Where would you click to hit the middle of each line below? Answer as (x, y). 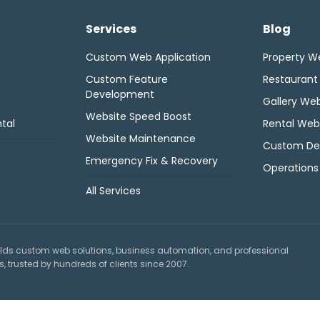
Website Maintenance (141, 139)
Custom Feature (127, 79)
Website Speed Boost (139, 116)
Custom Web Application (148, 57)
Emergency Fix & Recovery (152, 161)
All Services (113, 191)
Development (120, 94)
